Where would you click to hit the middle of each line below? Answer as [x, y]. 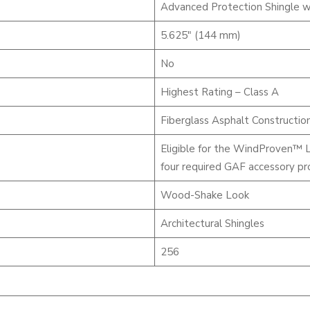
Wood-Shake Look [204, 195]
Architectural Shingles [212, 224]
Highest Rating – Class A [219, 92]
